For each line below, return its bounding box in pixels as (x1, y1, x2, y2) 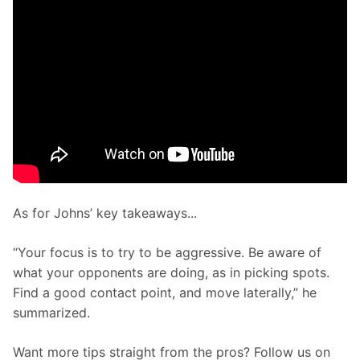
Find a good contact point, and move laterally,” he (13, 284, 321, 301)
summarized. (13, 305, 90, 321)
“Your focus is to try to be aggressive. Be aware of (13, 244, 325, 261)
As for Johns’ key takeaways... (13, 205, 197, 222)
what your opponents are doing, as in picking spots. (13, 264, 333, 281)
